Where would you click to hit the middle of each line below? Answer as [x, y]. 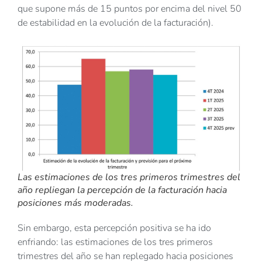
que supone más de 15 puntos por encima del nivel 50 [130, 9]
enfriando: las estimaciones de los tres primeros [115, 242]
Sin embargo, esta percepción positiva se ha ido [114, 228]
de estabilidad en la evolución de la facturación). [116, 23]
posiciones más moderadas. [75, 203]
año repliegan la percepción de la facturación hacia [122, 190]
